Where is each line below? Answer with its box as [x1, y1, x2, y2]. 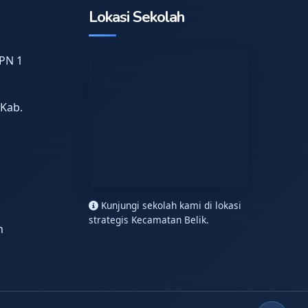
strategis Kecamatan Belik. [88, 213, 209, 226]
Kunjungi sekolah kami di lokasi [98, 199, 241, 212]
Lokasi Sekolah [88, 6, 184, 27]
